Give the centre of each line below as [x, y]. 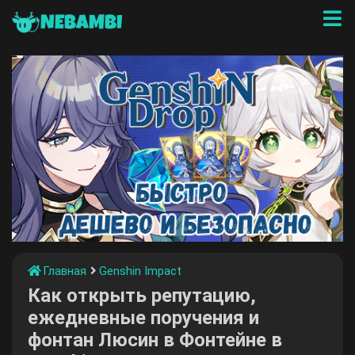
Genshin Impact [141, 271]
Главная [64, 271]
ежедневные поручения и [143, 318]
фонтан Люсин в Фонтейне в [155, 340]
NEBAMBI [81, 24]
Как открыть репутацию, [142, 296]
